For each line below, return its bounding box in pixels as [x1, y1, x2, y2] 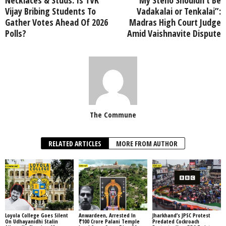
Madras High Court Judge [129, 16, 221, 28]
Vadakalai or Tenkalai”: [137, 5, 221, 17]
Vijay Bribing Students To [5, 5, 96, 17]
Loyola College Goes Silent [5, 211, 68, 219]
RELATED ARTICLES [48, 138, 101, 148]
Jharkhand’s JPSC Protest [152, 211, 210, 219]
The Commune [90, 109, 136, 120]
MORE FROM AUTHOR [116, 138, 178, 148]
